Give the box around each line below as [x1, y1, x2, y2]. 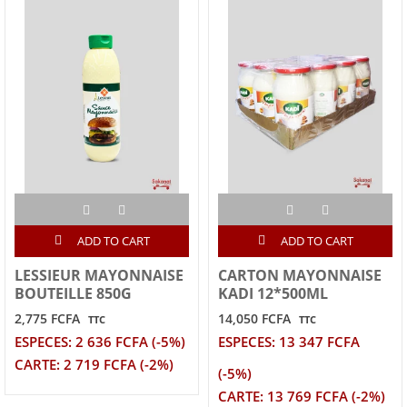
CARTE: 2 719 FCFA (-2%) [15, 354, 174, 374]
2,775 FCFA [15, 309, 80, 327]
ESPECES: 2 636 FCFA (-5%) [15, 332, 185, 352]
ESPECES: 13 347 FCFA [218, 332, 360, 352]
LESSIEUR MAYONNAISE [15, 264, 184, 285]
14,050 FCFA [218, 309, 291, 327]
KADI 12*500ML [218, 283, 328, 303]
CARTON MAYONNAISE [218, 264, 382, 285]
